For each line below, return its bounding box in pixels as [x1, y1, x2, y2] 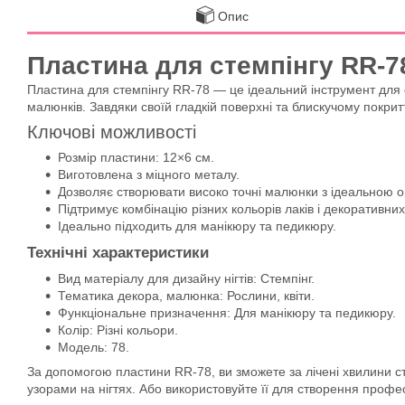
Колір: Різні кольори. [58, 323, 178, 337]
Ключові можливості [27, 122, 196, 142]
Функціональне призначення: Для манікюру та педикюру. [58, 306, 396, 320]
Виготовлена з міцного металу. [58, 167, 240, 182]
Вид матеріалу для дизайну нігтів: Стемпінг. [58, 271, 315, 286]
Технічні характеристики [27, 244, 209, 261]
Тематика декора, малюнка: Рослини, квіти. [58, 288, 315, 303]
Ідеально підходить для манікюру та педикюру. [58, 219, 336, 233]
